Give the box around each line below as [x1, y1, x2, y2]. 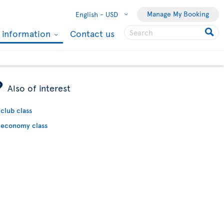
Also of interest [7, 81, 71, 94]
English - [75, 9, 103, 19]
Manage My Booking [147, 9, 209, 18]
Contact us [70, 27, 114, 39]
